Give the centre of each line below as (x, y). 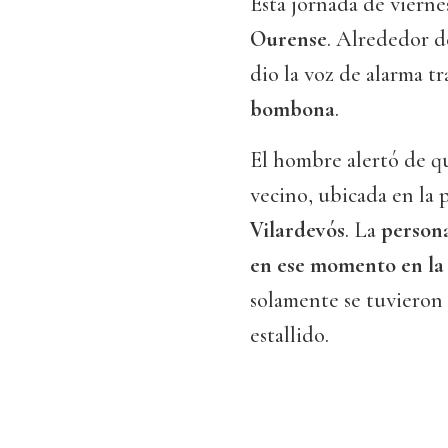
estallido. (289, 335)
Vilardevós (297, 230)
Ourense (288, 39)
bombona (292, 109)
